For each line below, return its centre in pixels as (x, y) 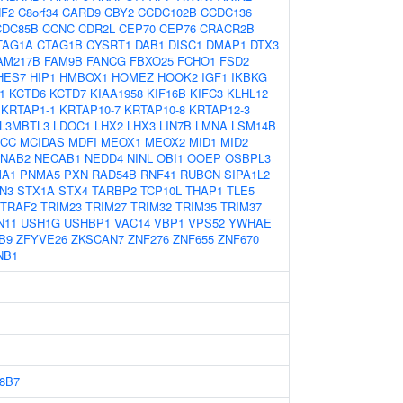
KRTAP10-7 (90, 109)
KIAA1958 (116, 93)
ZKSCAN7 (98, 239)
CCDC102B (167, 12)
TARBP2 (114, 190)
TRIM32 (151, 206)
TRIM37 (241, 206)
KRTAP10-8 (155, 109)
